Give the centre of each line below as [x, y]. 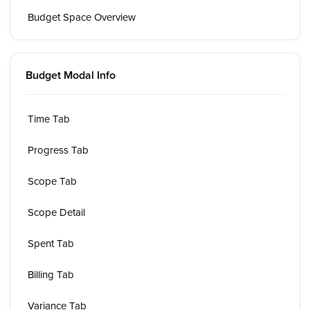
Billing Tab [51, 274]
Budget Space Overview [82, 17]
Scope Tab [52, 181]
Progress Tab [58, 150]
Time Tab [49, 119]
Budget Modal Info [71, 75]
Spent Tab [51, 243]
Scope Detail [56, 212]
